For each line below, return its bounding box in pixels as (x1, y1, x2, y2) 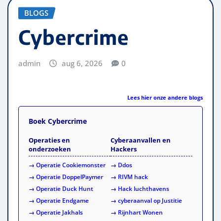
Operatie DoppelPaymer (36, 172, 103, 181)
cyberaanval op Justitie (118, 196, 182, 205)
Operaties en (29, 135, 70, 145)
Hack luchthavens (118, 184, 169, 193)
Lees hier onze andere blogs (127, 93, 203, 101)
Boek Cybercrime (29, 116, 87, 126)
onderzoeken (29, 144, 71, 153)
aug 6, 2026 (61, 58, 103, 69)
